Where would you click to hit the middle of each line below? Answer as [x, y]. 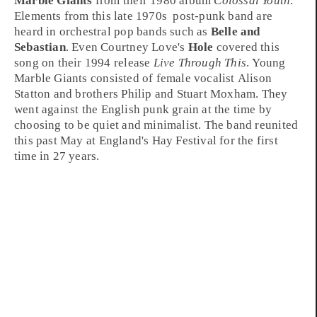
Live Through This [200, 62]
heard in [37, 31]
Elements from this [64, 16]
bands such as [172, 31]
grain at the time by [220, 109]
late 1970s [140, 16]
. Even [83, 47]
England [120, 140]
